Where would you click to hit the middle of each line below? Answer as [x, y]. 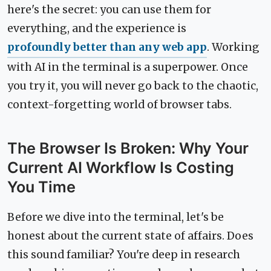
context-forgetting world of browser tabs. [119, 105]
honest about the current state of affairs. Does [130, 236]
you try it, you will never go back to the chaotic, [133, 86]
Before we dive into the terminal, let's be [116, 217]
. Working [233, 47]
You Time [41, 187]
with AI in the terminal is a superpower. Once [128, 67]
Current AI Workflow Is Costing [121, 168]
